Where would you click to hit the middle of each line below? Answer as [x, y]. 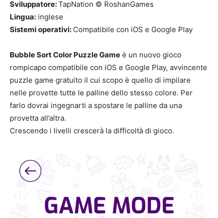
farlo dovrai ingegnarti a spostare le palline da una [96, 105]
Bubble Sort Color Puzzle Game [65, 55]
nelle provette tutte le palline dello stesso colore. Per [101, 93]
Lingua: [23, 17]
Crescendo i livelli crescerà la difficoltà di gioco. [92, 131]
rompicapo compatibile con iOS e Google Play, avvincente [109, 67]
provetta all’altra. [38, 118]
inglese [50, 17]
